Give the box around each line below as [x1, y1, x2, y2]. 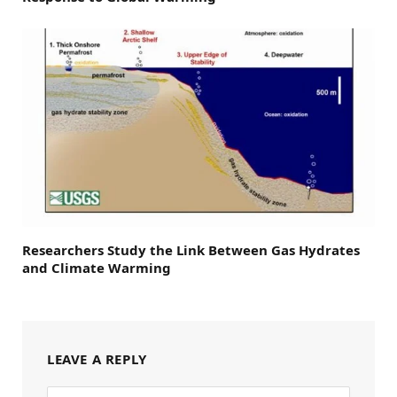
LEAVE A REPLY [47, 350, 147, 369]
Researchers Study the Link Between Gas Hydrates [22, 241, 360, 260]
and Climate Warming [22, 259, 171, 277]
